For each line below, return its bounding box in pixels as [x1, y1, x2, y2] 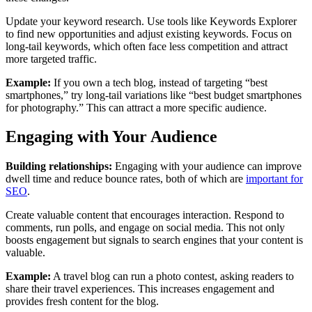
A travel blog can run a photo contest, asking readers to [51, 270, 294, 283]
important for [246, 173, 303, 185]
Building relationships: [6, 160, 112, 173]
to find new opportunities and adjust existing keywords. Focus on [6, 27, 292, 40]
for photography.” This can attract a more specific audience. [6, 101, 267, 114]
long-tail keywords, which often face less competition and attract [6, 40, 288, 52]
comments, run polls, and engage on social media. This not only [6, 221, 285, 234]
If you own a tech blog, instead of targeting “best [51, 76, 267, 88]
